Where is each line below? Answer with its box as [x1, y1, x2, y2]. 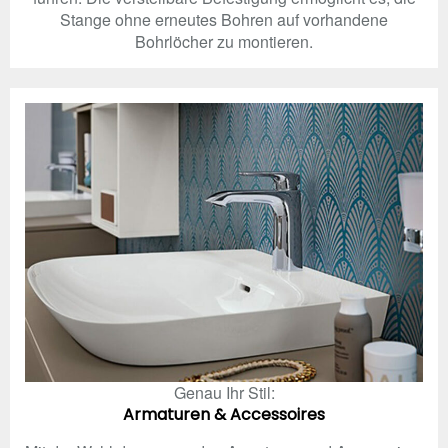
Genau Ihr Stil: [173, 380, 275, 404]
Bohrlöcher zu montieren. [135, 30, 313, 54]
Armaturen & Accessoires [123, 402, 325, 426]
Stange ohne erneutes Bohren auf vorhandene [60, 8, 388, 32]
